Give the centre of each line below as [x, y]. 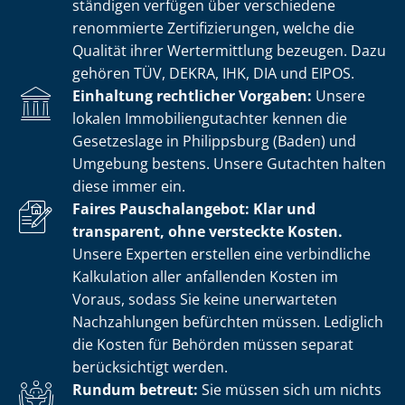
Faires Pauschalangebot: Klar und [194, 208]
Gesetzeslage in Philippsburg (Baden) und [214, 141]
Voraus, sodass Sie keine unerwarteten [205, 299]
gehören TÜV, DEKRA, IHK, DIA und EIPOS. [213, 73]
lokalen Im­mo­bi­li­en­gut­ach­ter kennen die [210, 118]
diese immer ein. [129, 186]
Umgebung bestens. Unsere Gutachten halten [229, 163]
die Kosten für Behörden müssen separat [213, 344]
